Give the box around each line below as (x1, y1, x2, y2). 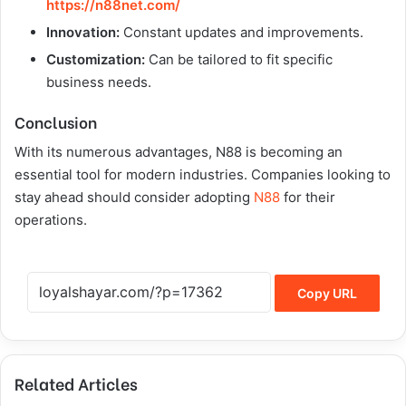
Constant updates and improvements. (120, 24, 363, 41)
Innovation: (46, 24, 120, 41)
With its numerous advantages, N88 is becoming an (14, 142, 343, 160)
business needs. (46, 73, 151, 91)
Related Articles (14, 370, 138, 395)
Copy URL (296, 285, 357, 301)
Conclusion (14, 111, 97, 133)
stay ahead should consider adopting (14, 188, 254, 206)
